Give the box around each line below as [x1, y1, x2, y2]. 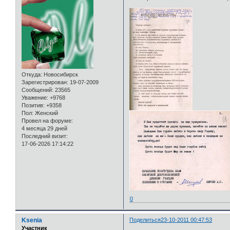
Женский [33, 110, 58, 117]
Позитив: [22, 102, 45, 109]
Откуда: [22, 71, 42, 78]
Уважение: [22, 94, 48, 101]
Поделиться [129, 217, 161, 223]
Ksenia [22, 217, 42, 224]
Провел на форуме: [22, 118, 73, 124]
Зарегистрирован [22, 79, 67, 86]
